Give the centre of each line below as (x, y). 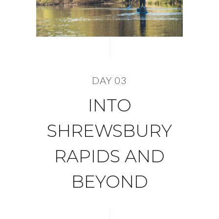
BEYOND (109, 182)
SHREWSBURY (109, 131)
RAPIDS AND (109, 156)
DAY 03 (109, 80)
